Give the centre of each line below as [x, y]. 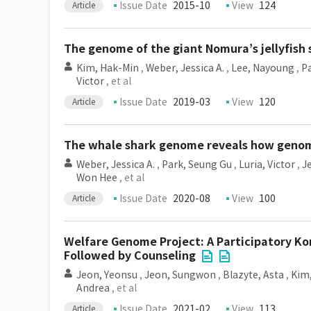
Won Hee [97, 178]
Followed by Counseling [130, 256]
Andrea [93, 288]
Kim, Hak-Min [108, 68]
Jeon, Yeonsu [107, 275]
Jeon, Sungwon [180, 275]
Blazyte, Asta [253, 275]
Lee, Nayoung [263, 68]
